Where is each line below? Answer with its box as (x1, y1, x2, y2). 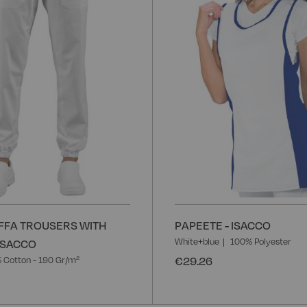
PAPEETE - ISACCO (175, 217, 271, 232)
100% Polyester (230, 235, 291, 247)
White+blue (175, 235, 219, 247)
